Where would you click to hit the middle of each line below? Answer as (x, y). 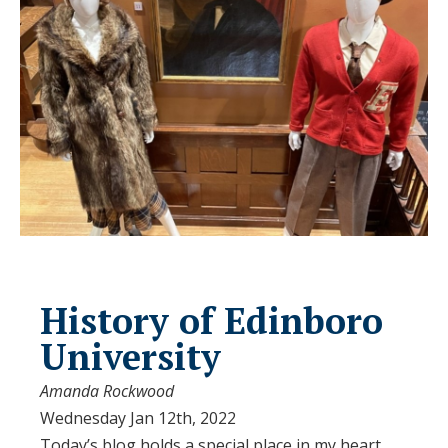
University (130, 357)
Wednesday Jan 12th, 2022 (138, 418)
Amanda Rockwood (107, 391)
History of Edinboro (211, 321)
